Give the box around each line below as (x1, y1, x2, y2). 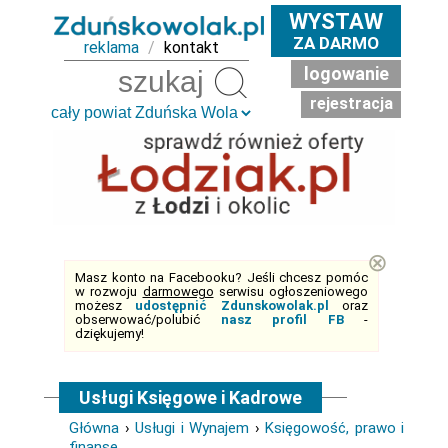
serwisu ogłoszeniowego (213, 284, 368, 299)
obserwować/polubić (75, 312, 221, 327)
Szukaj (259, 74, 299, 90)
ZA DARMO (293, 33, 379, 53)
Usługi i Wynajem (135, 419, 249, 437)
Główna (69, 419, 119, 437)
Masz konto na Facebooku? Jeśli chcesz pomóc (75, 270, 368, 285)
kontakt (164, 37, 219, 57)
